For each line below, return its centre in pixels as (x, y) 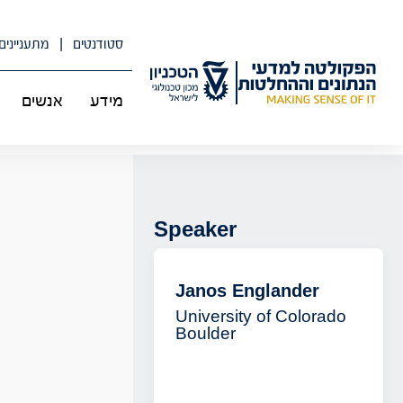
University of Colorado (260, 316)
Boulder (205, 333)
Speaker (195, 229)
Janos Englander (247, 291)
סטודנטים (97, 44)
